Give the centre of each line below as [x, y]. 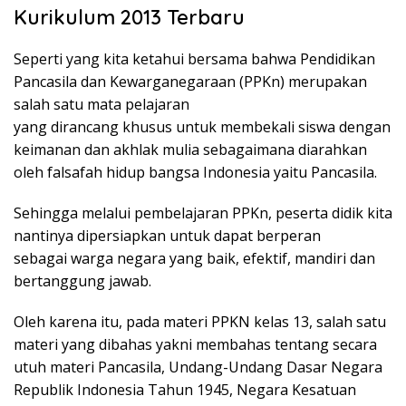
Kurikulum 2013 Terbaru [129, 18]
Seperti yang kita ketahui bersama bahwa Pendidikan [194, 59]
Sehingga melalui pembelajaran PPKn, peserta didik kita [203, 213]
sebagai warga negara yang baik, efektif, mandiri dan [194, 259]
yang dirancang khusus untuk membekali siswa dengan [202, 127]
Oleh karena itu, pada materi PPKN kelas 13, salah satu [200, 322]
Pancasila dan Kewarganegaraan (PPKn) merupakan [190, 82]
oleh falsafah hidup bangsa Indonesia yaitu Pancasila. [195, 173]
